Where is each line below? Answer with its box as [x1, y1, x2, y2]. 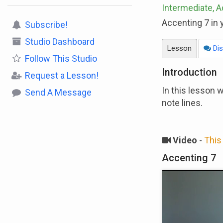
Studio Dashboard [25, 36, 95, 47]
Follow [25, 53, 50, 64]
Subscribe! [25, 19, 68, 30]
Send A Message [25, 87, 92, 98]
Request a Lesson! [25, 70, 99, 81]
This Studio [50, 53, 97, 64]
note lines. [161, 98, 205, 108]
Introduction [161, 67, 217, 78]
